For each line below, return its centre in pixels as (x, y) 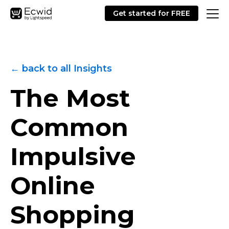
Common (69, 127)
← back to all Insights (61, 68)
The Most (70, 98)
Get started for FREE (152, 13)
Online (53, 186)
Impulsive (73, 156)
